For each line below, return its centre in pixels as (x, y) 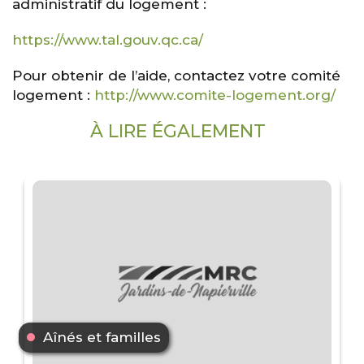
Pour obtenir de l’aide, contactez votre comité (176, 75)
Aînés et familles (102, 337)
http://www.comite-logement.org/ (215, 95)
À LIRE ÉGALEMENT (178, 130)
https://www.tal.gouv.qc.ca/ (108, 39)
